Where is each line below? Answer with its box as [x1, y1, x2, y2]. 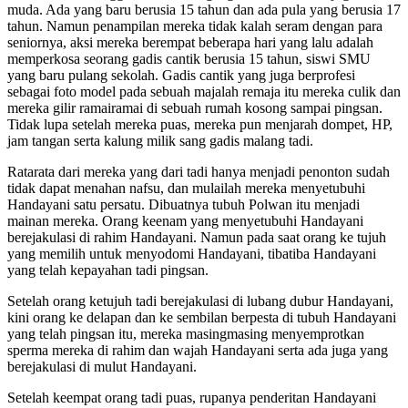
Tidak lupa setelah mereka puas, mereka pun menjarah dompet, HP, [7, 116, 393, 132]
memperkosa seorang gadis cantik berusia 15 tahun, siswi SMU [7, 50, 371, 66]
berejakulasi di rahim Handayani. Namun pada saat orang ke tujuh [7, 229, 386, 245]
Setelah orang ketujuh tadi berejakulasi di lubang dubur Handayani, [7, 292, 393, 309]
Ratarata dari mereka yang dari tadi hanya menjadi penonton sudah [7, 163, 390, 179]
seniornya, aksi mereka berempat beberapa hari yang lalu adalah [7, 34, 373, 50]
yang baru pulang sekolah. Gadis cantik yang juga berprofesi [7, 66, 355, 83]
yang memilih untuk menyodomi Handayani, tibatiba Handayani [7, 245, 376, 261]
